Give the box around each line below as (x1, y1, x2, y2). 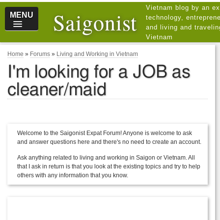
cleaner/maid (7, 81, 107, 99)
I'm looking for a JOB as (7, 63, 191, 81)
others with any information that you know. (17, 172, 128, 179)
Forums (30, 51, 50, 57)
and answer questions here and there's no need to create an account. (17, 138, 201, 145)
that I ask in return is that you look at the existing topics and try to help (17, 163, 200, 170)
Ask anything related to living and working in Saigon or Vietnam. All (17, 154, 195, 161)
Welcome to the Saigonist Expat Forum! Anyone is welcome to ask (17, 130, 192, 137)
